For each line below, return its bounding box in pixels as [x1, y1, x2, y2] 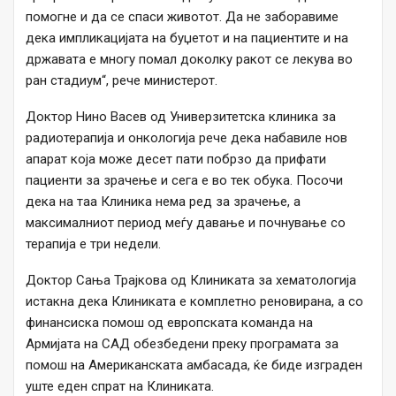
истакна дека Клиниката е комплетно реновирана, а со [26, 293, 363, 310]
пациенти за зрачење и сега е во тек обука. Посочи [26, 172, 343, 189]
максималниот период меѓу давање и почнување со [26, 215, 346, 232]
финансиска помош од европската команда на [26, 315, 313, 331]
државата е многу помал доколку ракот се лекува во [26, 51, 353, 68]
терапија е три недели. [26, 236, 161, 253]
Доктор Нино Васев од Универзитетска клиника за [26, 109, 336, 126]
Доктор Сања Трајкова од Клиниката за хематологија [26, 272, 356, 289]
